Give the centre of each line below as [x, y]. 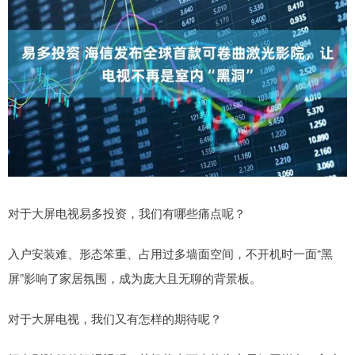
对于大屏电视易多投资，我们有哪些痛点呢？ [127, 213]
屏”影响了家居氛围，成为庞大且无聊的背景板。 [135, 278]
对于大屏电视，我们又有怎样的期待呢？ [115, 319]
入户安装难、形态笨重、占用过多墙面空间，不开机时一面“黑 [170, 254]
